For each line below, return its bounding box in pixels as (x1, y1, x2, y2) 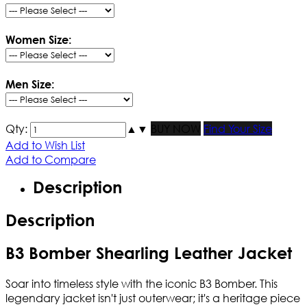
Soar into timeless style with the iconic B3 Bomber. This (5, 276, 278, 291)
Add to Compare (5, 152, 96, 167)
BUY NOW (151, 121, 201, 136)
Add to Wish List (5, 138, 85, 153)
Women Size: (5, 33, 71, 47)
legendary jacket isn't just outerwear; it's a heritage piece (5, 291, 300, 306)
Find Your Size (204, 121, 272, 136)
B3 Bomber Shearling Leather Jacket (5, 243, 292, 263)
